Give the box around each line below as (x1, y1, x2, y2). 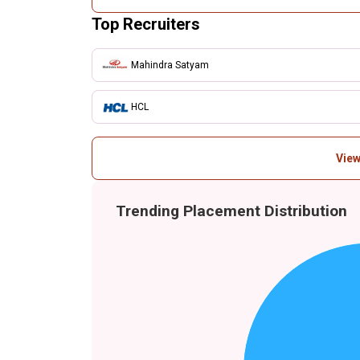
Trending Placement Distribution (116, 202, 347, 220)
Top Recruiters (92, 14, 200, 34)
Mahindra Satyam (131, 59, 209, 71)
